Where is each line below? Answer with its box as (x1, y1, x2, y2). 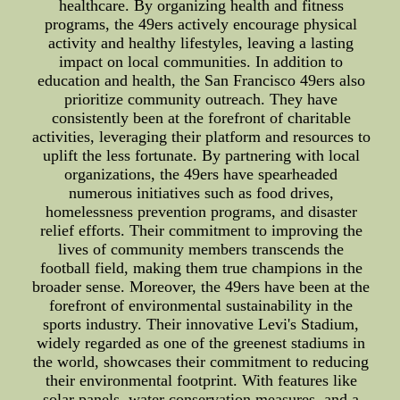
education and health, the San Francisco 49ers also (37, 71, 365, 90)
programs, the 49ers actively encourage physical (45, 15, 358, 34)
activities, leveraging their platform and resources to (31, 128, 371, 146)
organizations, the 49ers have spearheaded (64, 165, 338, 184)
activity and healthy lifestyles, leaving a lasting (48, 34, 354, 53)
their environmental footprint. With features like (45, 371, 357, 390)
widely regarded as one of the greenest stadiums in (37, 334, 366, 353)
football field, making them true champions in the (39, 259, 362, 278)
